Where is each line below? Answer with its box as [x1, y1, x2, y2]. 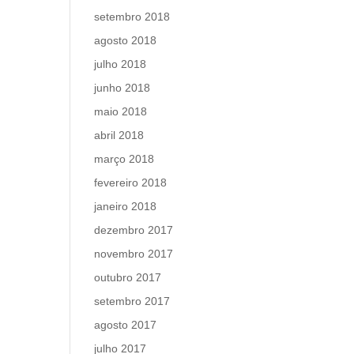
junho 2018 [94, 81, 151, 94]
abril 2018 [94, 129, 145, 141]
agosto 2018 [94, 34, 157, 47]
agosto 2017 [94, 318, 157, 331]
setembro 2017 [94, 295, 171, 307]
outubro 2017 [94, 271, 162, 284]
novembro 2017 [94, 247, 174, 260]
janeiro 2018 [94, 200, 157, 213]
